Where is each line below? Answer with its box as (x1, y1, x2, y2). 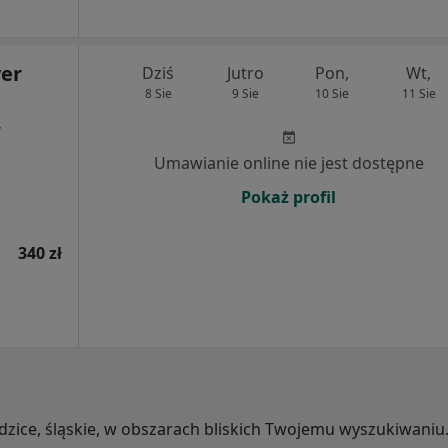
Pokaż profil (241, 186, 336, 208)
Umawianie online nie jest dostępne (153, 152, 424, 174)
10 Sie (314, 85, 349, 102)
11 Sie (401, 85, 436, 102)
